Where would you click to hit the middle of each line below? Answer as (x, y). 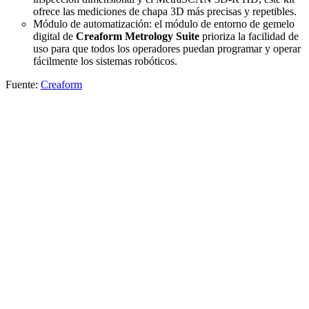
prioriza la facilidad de (249, 36)
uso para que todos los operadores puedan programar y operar (167, 48)
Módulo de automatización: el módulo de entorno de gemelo (164, 23)
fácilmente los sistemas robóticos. (105, 61)
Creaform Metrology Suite (138, 36)
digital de (54, 36)
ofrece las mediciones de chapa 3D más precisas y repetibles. (165, 11)
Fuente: (23, 84)
